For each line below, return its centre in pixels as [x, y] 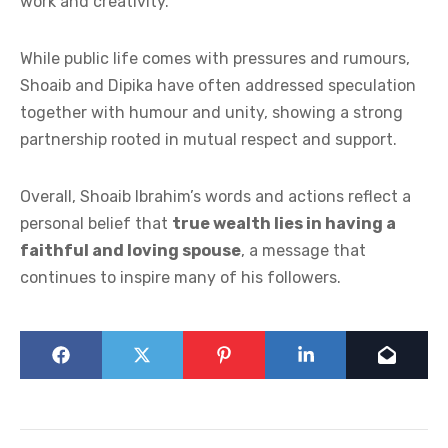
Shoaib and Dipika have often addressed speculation [218, 85]
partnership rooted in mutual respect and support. [208, 139]
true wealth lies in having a [284, 223]
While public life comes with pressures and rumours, [215, 58]
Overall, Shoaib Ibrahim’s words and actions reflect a [215, 196]
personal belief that [96, 223]
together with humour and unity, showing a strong [211, 112]
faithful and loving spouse [130, 250]
